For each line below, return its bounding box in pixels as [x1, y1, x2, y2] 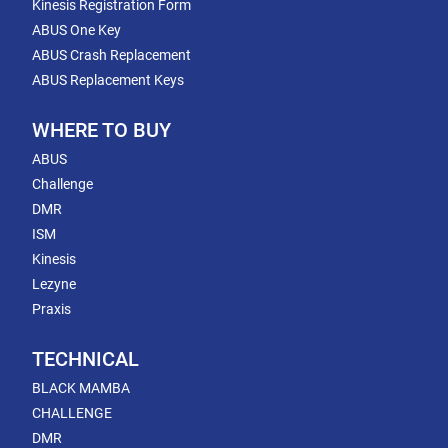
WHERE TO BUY [32, 119, 171, 142]
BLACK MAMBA [32, 380, 130, 396]
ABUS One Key [32, 22, 121, 38]
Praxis [32, 301, 71, 317]
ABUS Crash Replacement [32, 47, 191, 63]
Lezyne [32, 276, 76, 292]
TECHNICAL [32, 348, 139, 371]
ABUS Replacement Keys [32, 72, 184, 88]
